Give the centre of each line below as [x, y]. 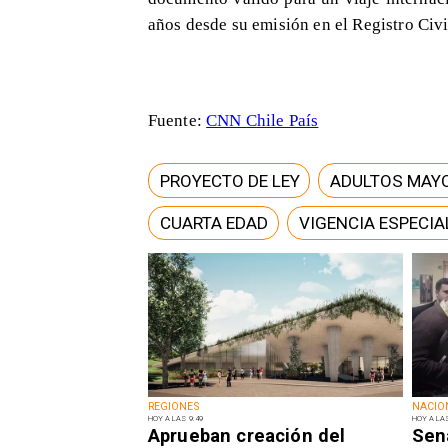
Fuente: [177, 119]
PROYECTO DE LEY [229, 180]
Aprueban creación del [246, 435]
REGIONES [173, 407]
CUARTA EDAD [213, 222]
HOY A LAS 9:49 [175, 418]
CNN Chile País [262, 119]
